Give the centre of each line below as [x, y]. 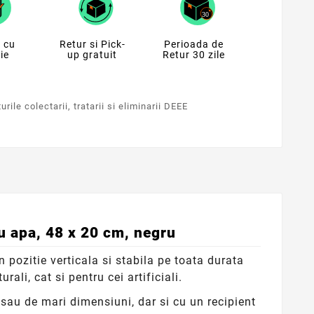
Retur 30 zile [194, 55]
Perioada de [194, 45]
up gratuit [92, 55]
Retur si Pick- [92, 45]
